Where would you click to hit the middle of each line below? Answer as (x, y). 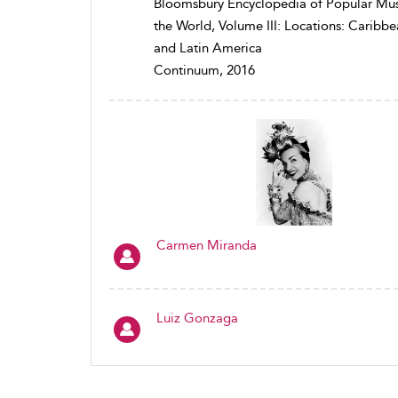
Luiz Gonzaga (197, 318)
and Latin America (208, 48)
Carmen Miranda (207, 245)
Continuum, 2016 (204, 70)
